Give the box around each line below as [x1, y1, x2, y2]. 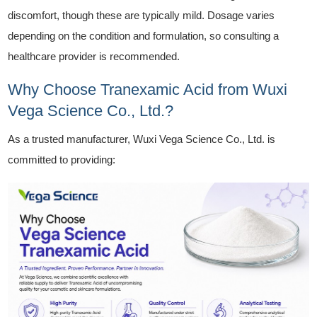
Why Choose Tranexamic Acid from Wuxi [8, 80, 288, 98]
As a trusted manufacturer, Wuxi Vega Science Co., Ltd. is [8, 132, 276, 145]
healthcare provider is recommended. [8, 50, 180, 62]
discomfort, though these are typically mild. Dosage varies [8, 8, 275, 21]
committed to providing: [8, 153, 116, 166]
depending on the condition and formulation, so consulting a [8, 29, 279, 42]
